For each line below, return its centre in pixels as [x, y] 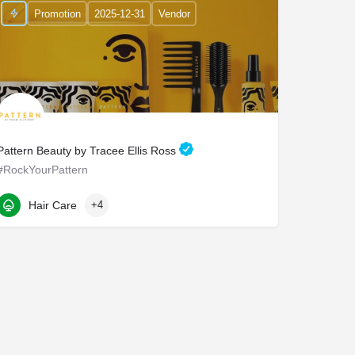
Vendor [174, 13]
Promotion [57, 13]
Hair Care [53, 205]
